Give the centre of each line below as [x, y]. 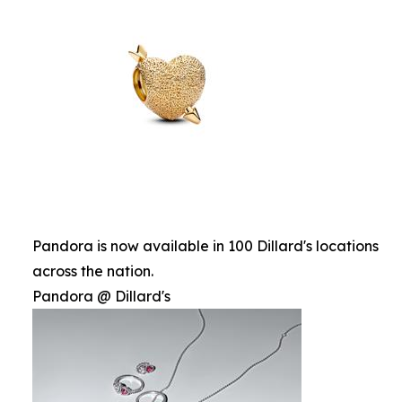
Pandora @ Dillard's [101, 296]
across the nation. [93, 271]
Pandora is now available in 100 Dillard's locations [205, 246]
